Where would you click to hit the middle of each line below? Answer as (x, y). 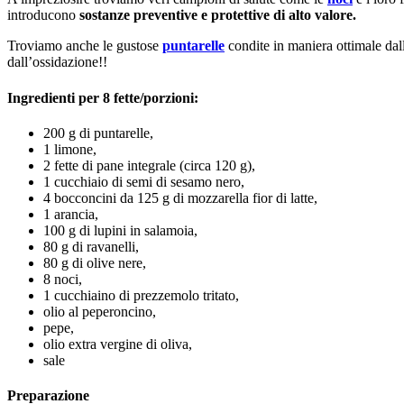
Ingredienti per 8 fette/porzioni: (103, 97)
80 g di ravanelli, (91, 246)
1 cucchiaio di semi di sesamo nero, (144, 181)
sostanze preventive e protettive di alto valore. (218, 15)
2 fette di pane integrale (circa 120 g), (149, 165)
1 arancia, (71, 214)
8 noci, (63, 279)
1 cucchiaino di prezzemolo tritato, (141, 295)
